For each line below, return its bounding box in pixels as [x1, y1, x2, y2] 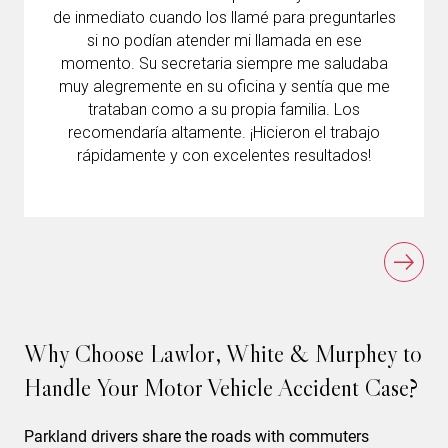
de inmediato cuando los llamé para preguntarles [52, 7, 396, 27]
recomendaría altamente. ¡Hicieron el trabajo [68, 122, 380, 142]
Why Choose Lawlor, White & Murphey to [24, 338, 422, 368]
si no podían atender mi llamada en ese [86, 30, 362, 50]
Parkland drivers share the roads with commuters [24, 426, 369, 446]
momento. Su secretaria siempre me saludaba [60, 53, 388, 73]
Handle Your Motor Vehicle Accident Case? [24, 372, 418, 402]
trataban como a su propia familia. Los [88, 99, 360, 119]
